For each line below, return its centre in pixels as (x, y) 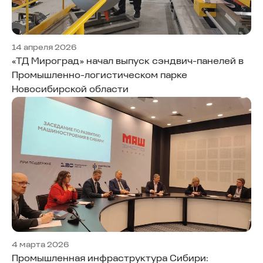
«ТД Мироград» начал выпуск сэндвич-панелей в (128, 62)
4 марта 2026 (41, 245)
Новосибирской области (70, 90)
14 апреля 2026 (44, 48)
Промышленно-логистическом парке (100, 76)
